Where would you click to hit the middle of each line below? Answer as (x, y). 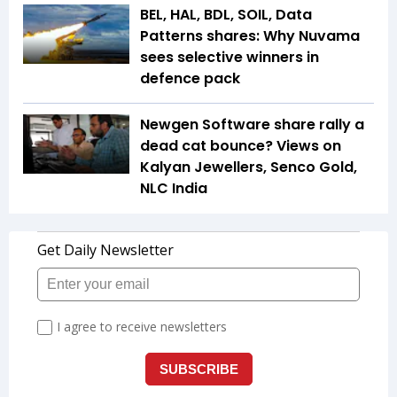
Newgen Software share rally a (252, 124)
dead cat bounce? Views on (241, 145)
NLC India (175, 188)
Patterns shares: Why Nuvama (250, 35)
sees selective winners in (230, 57)
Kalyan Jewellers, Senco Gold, (249, 167)
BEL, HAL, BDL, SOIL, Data (226, 14)
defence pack (190, 78)
